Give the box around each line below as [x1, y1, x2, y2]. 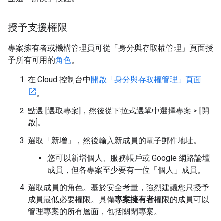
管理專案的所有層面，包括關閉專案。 [28, 206, 162, 216]
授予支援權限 [8, 21, 67, 34]
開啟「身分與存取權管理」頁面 [91, 74, 201, 84]
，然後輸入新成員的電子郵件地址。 [75, 135, 201, 145]
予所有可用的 [8, 55, 55, 65]
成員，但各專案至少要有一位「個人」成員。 [47, 165, 205, 175]
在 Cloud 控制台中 [28, 74, 91, 84]
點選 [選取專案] [28, 106, 81, 115]
